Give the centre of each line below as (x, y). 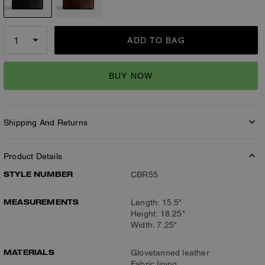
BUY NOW (131, 75)
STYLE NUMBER (38, 174)
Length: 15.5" (156, 202)
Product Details (33, 156)
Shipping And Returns (46, 122)
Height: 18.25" (158, 214)
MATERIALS (29, 252)
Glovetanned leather (170, 253)
